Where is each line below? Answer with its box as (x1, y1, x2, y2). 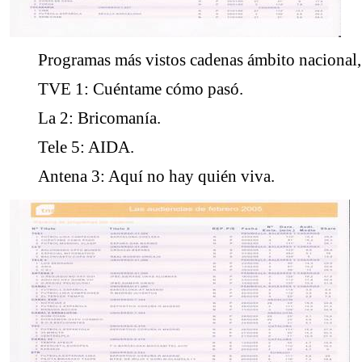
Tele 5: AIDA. (38, 137, 134, 157)
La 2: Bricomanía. (38, 108, 161, 128)
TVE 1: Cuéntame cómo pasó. (38, 79, 243, 99)
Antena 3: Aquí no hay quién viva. (38, 166, 275, 186)
